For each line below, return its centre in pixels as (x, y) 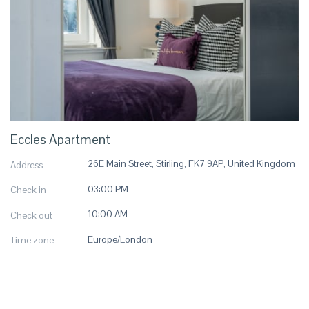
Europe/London (120, 239)
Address (27, 165)
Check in (28, 190)
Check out (31, 215)
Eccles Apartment (60, 139)
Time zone (32, 241)
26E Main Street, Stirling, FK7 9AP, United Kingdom (191, 164)
